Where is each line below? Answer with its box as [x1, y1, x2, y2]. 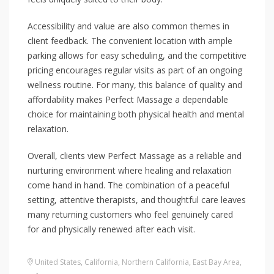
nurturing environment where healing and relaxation [28, 165, 232, 176]
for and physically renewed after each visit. [28, 223, 195, 235]
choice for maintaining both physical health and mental [28, 108, 244, 120]
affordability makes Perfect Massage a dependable [28, 94, 228, 105]
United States [35, 257, 81, 267]
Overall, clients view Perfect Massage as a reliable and [28, 150, 242, 161]
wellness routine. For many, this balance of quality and [28, 79, 242, 91]
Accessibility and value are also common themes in [28, 20, 229, 32]
